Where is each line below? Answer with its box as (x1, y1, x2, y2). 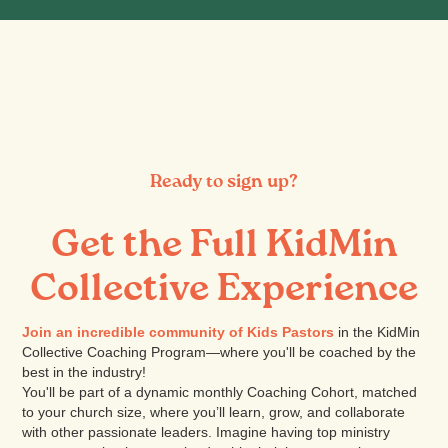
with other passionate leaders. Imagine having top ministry (22, 424, 391, 441)
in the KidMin (334, 324, 421, 341)
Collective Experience (30, 271, 418, 310)
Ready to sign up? (150, 173, 298, 192)
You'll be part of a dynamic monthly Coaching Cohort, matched (22, 384, 418, 401)
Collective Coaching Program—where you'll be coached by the (22, 344, 417, 361)
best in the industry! (22, 364, 147, 381)
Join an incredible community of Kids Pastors (22, 324, 335, 341)
